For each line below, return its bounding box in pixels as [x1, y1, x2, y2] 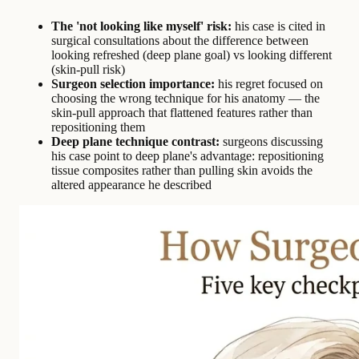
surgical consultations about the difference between [51, 33, 309, 47]
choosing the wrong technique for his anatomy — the [51, 91, 320, 105]
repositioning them [51, 119, 145, 134]
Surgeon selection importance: [51, 76, 215, 91]
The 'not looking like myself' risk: [51, 18, 232, 33]
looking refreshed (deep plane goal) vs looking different [51, 47, 332, 62]
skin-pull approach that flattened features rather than [51, 105, 313, 119]
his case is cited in [232, 18, 325, 33]
